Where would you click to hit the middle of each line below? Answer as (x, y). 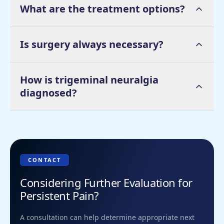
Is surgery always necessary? (92, 44)
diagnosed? (48, 92)
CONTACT (45, 159)
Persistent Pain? (59, 195)
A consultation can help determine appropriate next (107, 217)
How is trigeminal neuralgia (89, 79)
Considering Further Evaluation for (106, 182)
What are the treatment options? (102, 8)
